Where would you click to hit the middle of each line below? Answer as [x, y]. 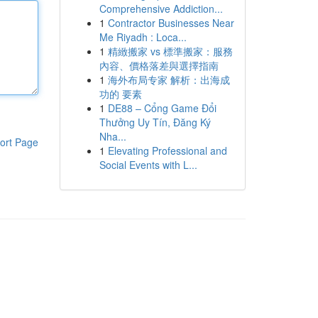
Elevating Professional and [167, 150]
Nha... [113, 136]
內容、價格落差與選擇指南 [159, 65]
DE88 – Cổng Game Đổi [162, 108]
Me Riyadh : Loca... [143, 37]
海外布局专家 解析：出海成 [169, 79]
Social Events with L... [148, 165]
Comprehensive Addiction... [161, 9]
